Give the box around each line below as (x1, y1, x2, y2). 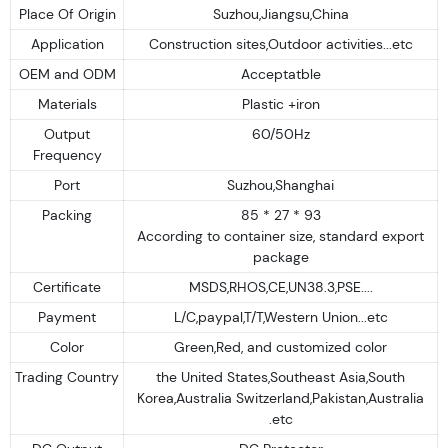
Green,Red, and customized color (174, 337, 387, 356)
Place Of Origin (18, 4, 116, 23)
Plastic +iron (241, 94, 320, 113)
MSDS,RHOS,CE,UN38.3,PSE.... (188, 277, 373, 296)
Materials (37, 94, 97, 113)
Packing (42, 205, 92, 224)
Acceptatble (240, 64, 321, 83)
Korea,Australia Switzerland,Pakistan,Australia (137, 388, 424, 407)
